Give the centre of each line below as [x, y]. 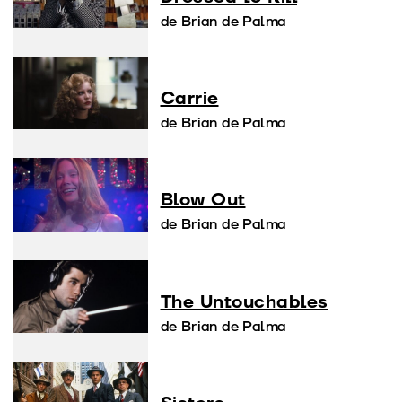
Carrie [189, 99]
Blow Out [203, 201]
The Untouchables [244, 302]
